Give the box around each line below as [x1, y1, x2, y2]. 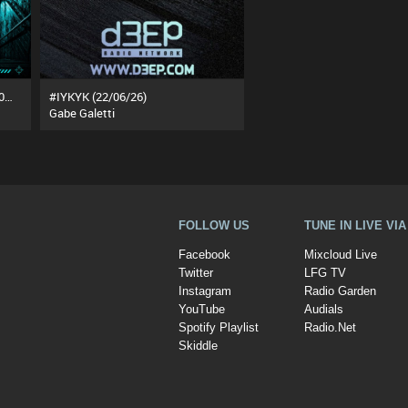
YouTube [178, 302, 225, 317]
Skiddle [178, 339, 218, 353]
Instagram [178, 284, 231, 299]
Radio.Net [304, 321, 356, 335]
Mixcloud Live [304, 248, 377, 262]
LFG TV [304, 266, 346, 280]
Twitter [178, 266, 213, 280]
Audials [304, 302, 343, 317]
